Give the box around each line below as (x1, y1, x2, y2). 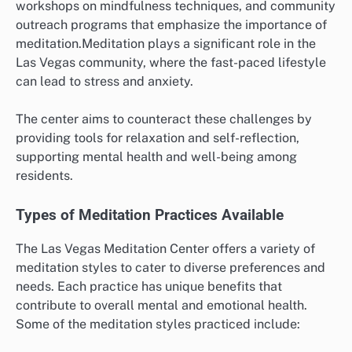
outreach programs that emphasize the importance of (16, 17, 327, 33)
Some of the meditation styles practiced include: (16, 316, 300, 332)
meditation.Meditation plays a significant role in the (16, 36, 316, 52)
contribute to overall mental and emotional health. (16, 297, 307, 313)
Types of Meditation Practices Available (16, 207, 284, 225)
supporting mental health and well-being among (16, 149, 297, 165)
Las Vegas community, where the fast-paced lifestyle (16, 55, 326, 71)
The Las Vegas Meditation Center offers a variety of (16, 240, 315, 256)
